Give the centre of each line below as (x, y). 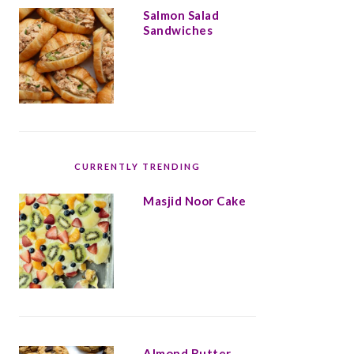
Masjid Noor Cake (194, 200)
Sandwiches (178, 30)
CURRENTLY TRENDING (137, 166)
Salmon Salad (181, 15)
